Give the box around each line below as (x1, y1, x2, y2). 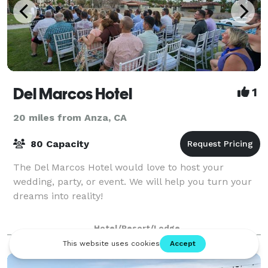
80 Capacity (28, 138, 89, 150)
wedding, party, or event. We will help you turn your (13, 175, 252, 187)
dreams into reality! (13, 190, 103, 202)
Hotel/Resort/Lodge (94, 223, 180, 233)
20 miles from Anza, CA (13, 111, 127, 123)
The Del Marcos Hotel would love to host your (13, 161, 224, 173)
